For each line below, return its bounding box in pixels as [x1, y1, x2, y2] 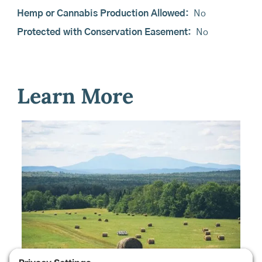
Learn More [16, 82, 133, 109]
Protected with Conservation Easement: [16, 27, 191, 37]
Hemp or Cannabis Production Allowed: [16, 9, 189, 18]
